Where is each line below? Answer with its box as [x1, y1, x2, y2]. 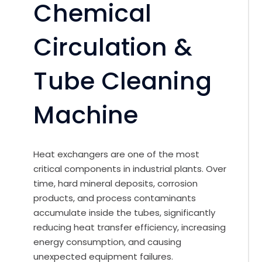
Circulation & [33, 30, 192, 64]
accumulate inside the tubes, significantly [33, 206, 216, 219]
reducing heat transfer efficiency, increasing [33, 220, 226, 233]
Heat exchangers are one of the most [33, 147, 200, 160]
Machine [33, 98, 139, 132]
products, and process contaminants [33, 191, 196, 204]
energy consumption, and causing [33, 235, 182, 248]
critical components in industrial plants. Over [33, 162, 227, 175]
